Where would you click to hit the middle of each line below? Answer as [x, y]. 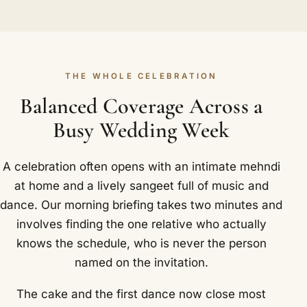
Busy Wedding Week [141, 130]
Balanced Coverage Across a [141, 106]
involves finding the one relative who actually [141, 224]
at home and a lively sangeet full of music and [141, 186]
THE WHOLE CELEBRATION [141, 76]
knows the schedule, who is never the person [141, 244]
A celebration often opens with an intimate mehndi [141, 167]
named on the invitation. [141, 263]
